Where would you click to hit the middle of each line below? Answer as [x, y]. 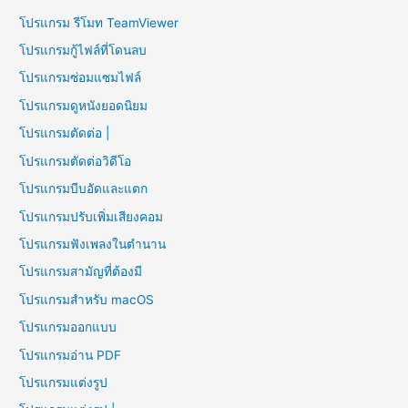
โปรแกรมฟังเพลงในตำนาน [93, 244]
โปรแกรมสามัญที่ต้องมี [81, 272]
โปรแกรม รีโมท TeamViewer [99, 22]
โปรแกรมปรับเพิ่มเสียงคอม [92, 216]
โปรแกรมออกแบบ [68, 327]
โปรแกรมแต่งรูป [64, 382]
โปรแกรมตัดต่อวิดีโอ [76, 161]
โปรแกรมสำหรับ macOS [87, 299]
